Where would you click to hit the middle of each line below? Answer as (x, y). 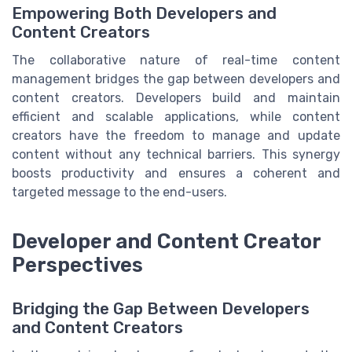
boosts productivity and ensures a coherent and (176, 173)
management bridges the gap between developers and (176, 79)
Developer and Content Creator (166, 242)
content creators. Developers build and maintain (176, 97)
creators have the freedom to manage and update (176, 135)
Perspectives (77, 265)
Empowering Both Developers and (144, 13)
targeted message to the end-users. (119, 192)
